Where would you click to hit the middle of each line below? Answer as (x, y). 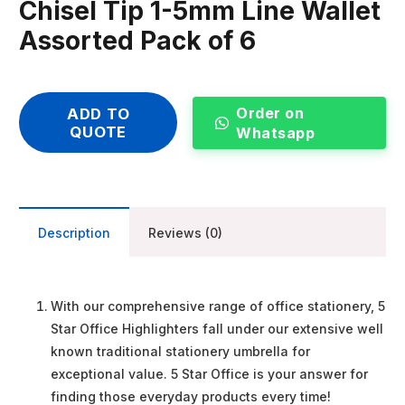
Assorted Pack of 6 (137, 41)
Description (74, 233)
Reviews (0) (185, 233)
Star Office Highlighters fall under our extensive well (217, 329)
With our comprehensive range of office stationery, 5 (218, 306)
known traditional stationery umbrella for (180, 352)
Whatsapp (276, 133)
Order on (270, 113)
